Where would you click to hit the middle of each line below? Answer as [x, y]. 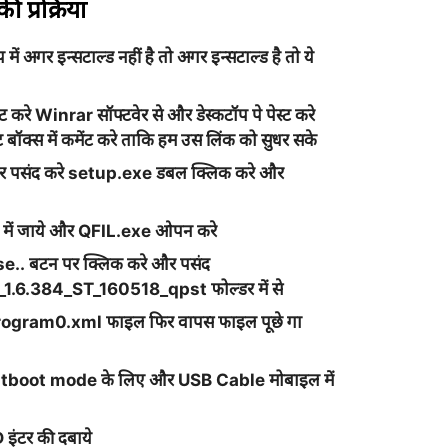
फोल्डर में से [246, 289]
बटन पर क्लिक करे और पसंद [119, 264]
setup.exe [111, 173]
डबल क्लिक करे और [219, 173]
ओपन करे [185, 231]
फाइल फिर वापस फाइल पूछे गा [203, 322]
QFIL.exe [114, 231]
